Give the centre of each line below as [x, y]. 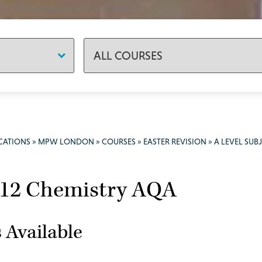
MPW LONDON [66, 142]
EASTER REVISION [175, 142]
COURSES [119, 142]
